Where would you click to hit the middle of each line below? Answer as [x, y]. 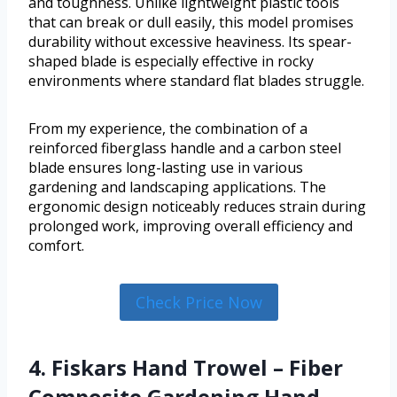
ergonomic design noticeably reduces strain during [197, 207]
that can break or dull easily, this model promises [191, 23]
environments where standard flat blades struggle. [196, 81]
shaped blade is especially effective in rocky [171, 62]
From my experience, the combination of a [168, 129]
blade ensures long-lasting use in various [166, 168]
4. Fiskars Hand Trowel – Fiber [186, 368]
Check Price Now [198, 303]
